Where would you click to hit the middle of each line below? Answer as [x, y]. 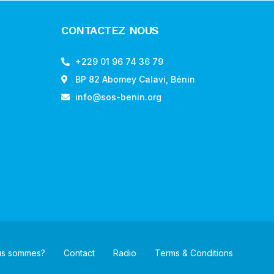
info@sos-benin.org [118, 97]
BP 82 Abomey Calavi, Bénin [135, 79]
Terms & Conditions [194, 253]
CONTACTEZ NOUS [110, 30]
